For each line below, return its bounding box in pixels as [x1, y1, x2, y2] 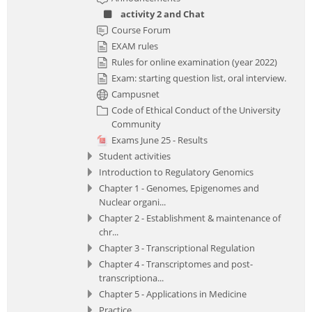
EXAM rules [111, 39, 158, 52]
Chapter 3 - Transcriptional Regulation [99, 241, 255, 254]
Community [111, 117, 161, 130]
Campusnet [111, 87, 159, 100]
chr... [99, 225, 118, 238]
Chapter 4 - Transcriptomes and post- [99, 257, 253, 270]
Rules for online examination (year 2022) [111, 55, 277, 68]
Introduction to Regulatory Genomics [99, 165, 253, 178]
